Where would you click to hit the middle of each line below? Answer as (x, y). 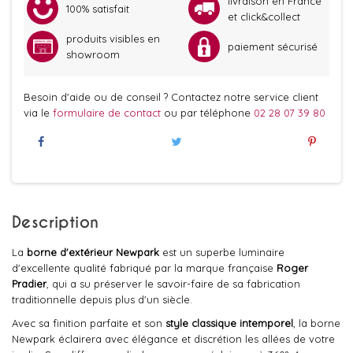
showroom (93, 54)
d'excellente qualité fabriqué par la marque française (144, 268)
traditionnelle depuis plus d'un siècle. (102, 299)
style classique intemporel (229, 323)
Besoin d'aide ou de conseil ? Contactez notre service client (171, 97)
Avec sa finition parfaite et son (89, 323)
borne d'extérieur (68, 252)
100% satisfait (98, 9)
